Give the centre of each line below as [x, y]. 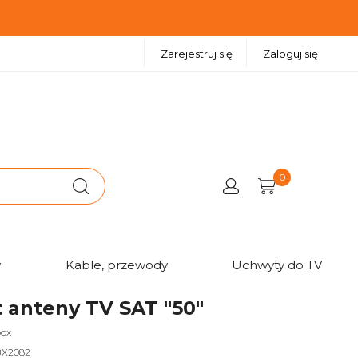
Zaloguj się [290, 54]
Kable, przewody [116, 265]
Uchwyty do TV [277, 265]
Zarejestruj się [197, 54]
